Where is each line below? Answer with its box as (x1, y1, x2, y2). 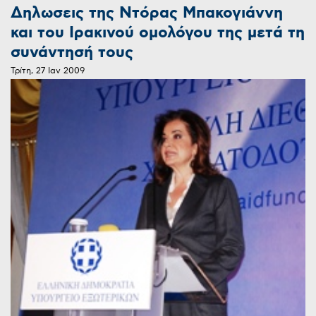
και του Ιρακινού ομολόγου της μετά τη (11, 23, 305, 44)
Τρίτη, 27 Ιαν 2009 (11, 66, 85, 77)
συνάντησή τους (11, 42, 133, 63)
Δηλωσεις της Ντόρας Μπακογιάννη (11, 3, 283, 24)
